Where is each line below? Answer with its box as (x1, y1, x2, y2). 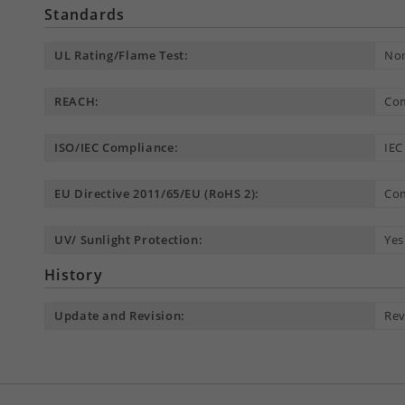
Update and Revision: (54, 307, 185, 325)
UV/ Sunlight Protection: (54, 231, 203, 249)
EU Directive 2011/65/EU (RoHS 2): (54, 185, 260, 202)
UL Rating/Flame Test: (54, 47, 189, 64)
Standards (44, 5, 126, 25)
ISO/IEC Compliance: (54, 139, 179, 156)
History (44, 265, 103, 286)
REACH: (54, 93, 99, 110)
